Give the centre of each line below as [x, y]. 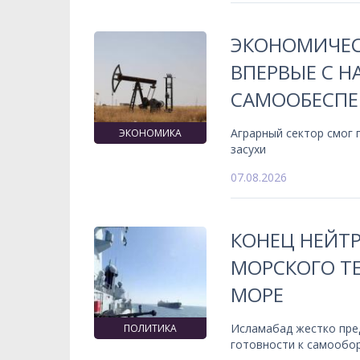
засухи [248, 149]
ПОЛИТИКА [150, 328]
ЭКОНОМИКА [150, 133]
